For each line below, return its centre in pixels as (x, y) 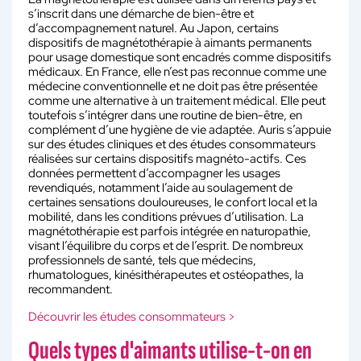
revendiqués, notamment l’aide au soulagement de (160, 188)
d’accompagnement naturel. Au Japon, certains (154, 29)
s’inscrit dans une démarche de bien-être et (141, 14)
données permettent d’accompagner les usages (154, 174)
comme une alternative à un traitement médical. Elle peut (177, 101)
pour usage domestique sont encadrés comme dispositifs (180, 58)
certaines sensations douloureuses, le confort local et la (173, 203)
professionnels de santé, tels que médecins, (142, 261)
